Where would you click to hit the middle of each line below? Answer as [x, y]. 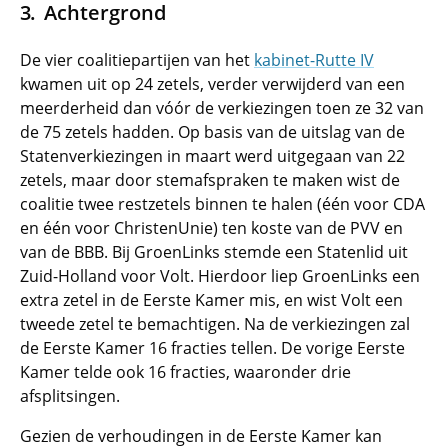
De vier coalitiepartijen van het [137, 60]
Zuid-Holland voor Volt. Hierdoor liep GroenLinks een [220, 276]
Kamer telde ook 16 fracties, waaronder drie [185, 372]
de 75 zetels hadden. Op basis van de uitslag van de [212, 132]
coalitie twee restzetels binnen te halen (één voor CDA [222, 204]
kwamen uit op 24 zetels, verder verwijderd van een [212, 84]
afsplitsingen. [70, 396]
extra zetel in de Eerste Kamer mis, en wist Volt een [211, 300]
